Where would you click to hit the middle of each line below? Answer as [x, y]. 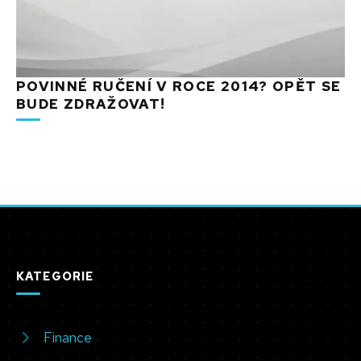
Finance [68, 337]
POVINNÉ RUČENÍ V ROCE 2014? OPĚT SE [179, 86]
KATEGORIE [55, 276]
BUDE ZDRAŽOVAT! [91, 104]
